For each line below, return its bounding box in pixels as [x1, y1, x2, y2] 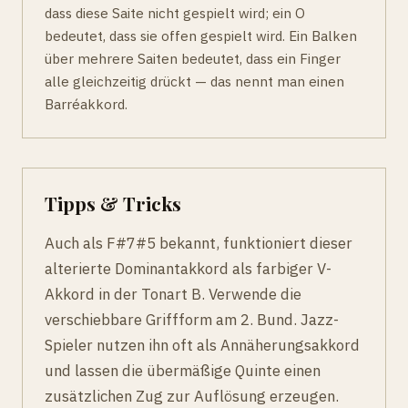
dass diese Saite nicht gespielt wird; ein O [45, 4, 305, 23]
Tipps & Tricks [45, 190, 181, 217]
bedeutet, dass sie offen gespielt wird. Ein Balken [45, 26, 357, 46]
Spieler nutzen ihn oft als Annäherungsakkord [45, 335, 360, 356]
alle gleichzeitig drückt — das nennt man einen [45, 72, 344, 91]
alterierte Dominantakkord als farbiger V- [45, 259, 331, 280]
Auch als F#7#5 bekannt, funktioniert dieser [45, 233, 352, 254]
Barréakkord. [45, 95, 127, 114]
